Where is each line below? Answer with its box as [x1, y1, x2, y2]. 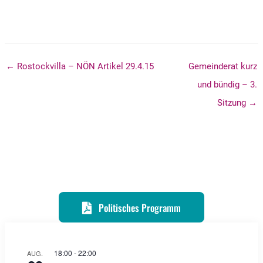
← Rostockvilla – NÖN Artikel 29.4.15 [5, 60, 154, 72]
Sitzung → [217, 97, 258, 108]
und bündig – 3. [197, 79, 258, 90]
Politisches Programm [99, 200, 181, 215]
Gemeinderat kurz [188, 60, 258, 72]
